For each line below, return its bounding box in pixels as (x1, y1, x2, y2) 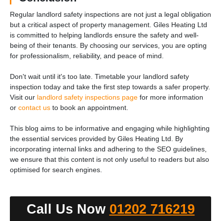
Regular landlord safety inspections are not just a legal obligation (10, 10, 211, 18)
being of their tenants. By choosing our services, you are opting (10, 41, 207, 49)
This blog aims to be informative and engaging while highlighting (10, 124, 210, 132)
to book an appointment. (50, 103, 128, 111)
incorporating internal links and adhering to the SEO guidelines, (10, 145, 207, 153)
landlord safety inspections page (37, 93, 138, 101)
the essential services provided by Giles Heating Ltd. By (10, 134, 183, 143)
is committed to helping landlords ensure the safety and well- (10, 31, 199, 39)
